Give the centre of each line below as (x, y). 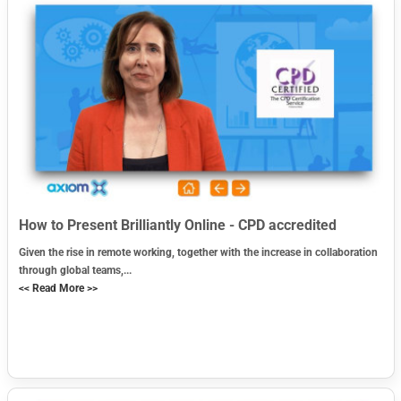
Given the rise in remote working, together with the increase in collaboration (198, 253)
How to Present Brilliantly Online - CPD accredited (177, 226)
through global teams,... (75, 271)
